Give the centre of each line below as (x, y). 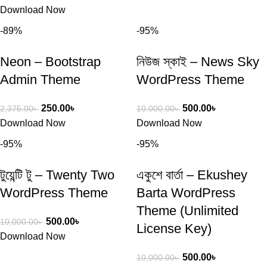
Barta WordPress (186, 193)
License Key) (174, 229)
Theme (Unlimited (187, 211)
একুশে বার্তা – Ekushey (192, 175)
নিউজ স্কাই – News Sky (198, 62)
